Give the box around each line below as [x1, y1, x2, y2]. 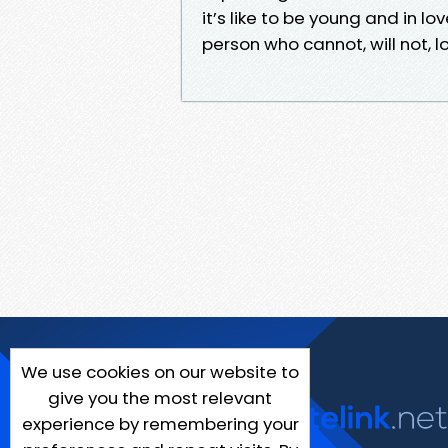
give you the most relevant [48, 386, 272, 410]
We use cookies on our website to [21, 360, 299, 384]
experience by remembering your [21, 412, 299, 436]
